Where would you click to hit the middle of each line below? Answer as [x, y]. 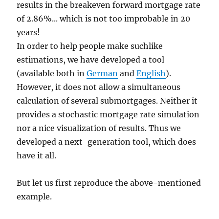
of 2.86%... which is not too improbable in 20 [104, 19]
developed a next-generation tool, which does [107, 142]
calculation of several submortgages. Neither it [107, 101]
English [151, 73]
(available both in [52, 73]
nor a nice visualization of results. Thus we [99, 128]
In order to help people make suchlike [90, 46]
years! [29, 32]
